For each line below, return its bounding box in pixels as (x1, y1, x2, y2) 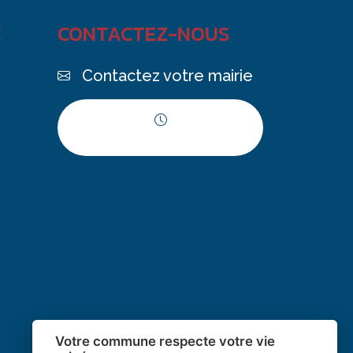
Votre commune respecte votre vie (54, 333, 275, 350)
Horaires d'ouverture (89, 127, 243, 146)
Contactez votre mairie (82, 66, 253, 85)
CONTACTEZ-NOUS (58, 19, 229, 49)
